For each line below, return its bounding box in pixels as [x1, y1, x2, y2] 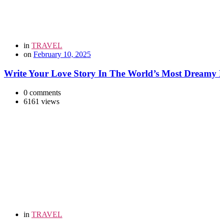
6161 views [24, 97, 59, 106]
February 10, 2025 [33, 50, 91, 59]
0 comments [24, 88, 61, 97]
